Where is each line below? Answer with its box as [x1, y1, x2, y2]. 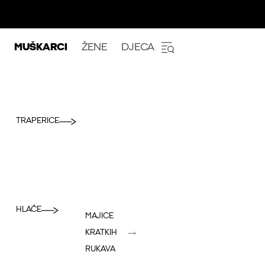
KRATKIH [85, 228, 117, 237]
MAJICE [85, 211, 114, 221]
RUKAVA [85, 244, 115, 254]
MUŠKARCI [14, 42, 67, 53]
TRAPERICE [16, 116, 59, 125]
